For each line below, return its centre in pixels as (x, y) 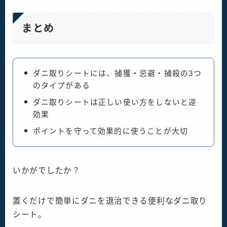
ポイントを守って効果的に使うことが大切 (110, 131)
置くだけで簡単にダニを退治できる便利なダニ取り (110, 201)
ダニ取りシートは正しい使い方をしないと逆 (115, 102)
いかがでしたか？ (47, 170)
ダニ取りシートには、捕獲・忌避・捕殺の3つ (117, 73)
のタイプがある (61, 85)
